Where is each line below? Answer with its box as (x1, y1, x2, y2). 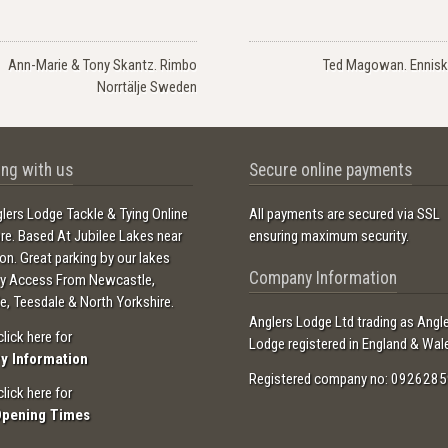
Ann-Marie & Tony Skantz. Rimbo (8, 55, 198, 74)
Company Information (248, 268, 397, 289)
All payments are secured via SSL (248, 205, 440, 224)
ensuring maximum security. (248, 227, 409, 246)
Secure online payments (248, 160, 412, 181)
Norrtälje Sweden (97, 77, 198, 96)
